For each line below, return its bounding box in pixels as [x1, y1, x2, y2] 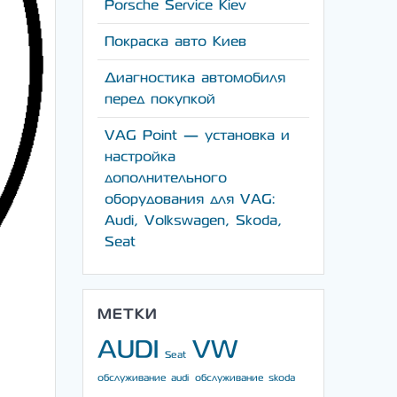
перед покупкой [105, 91, 216, 107]
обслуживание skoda [195, 373, 296, 384]
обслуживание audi [97, 373, 190, 384]
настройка [105, 149, 176, 165]
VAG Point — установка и [105, 128, 291, 144]
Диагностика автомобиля [105, 70, 286, 86]
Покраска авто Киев [105, 34, 247, 50]
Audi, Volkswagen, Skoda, [105, 213, 283, 229]
